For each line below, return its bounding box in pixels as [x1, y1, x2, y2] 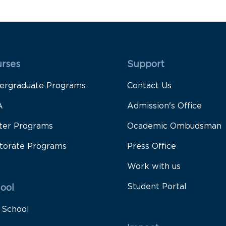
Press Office [127, 142, 176, 150]
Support [127, 60, 164, 69]
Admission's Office [127, 102, 202, 110]
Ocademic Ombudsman [127, 122, 221, 130]
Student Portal [127, 183, 187, 191]
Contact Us [127, 82, 172, 90]
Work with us [127, 162, 181, 171]
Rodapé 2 [119, 54, 167, 65]
